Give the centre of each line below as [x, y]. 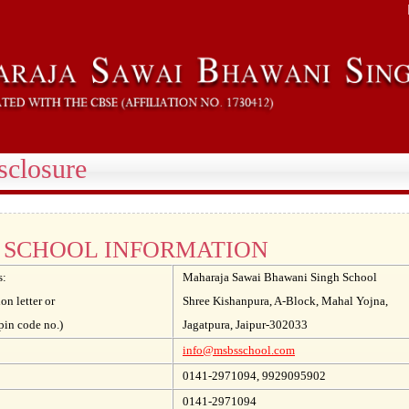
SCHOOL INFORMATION [136, 250]
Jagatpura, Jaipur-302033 [245, 325]
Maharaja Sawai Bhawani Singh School [280, 277]
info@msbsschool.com [239, 350]
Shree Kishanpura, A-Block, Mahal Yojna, [285, 301]
